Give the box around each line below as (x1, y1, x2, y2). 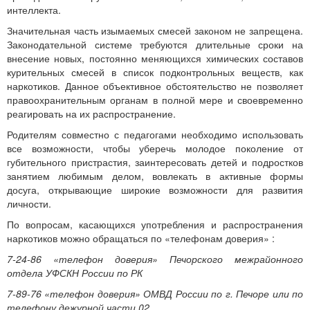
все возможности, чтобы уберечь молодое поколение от (7, 141, 303, 155)
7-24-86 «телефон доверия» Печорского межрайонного (7, 252, 303, 266)
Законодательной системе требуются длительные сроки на (7, 37, 303, 51)
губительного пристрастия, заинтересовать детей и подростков (7, 155, 303, 169)
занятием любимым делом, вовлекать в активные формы (7, 169, 303, 183)
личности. (7, 197, 51, 210)
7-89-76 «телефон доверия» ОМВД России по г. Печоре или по (7, 286, 303, 300)
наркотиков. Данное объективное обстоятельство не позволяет (7, 79, 303, 93)
